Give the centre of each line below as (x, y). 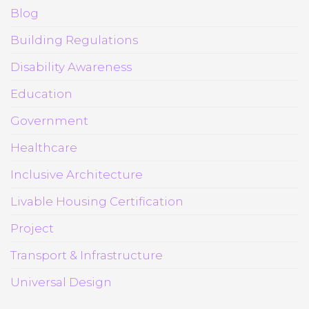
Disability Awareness (71, 67)
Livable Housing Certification (97, 201)
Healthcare (44, 147)
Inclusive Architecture (77, 174)
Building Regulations (74, 40)
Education (41, 93)
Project (32, 228)
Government (49, 120)
